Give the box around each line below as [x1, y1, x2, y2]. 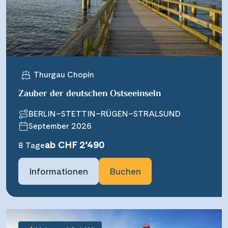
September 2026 [28, 121, 92, 131]
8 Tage [18, 140, 45, 150]
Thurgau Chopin [34, 69, 94, 79]
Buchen [109, 165, 141, 177]
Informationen [29, 165, 88, 177]
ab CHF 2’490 [45, 139, 104, 150]
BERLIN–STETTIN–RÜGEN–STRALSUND [28, 108, 181, 119]
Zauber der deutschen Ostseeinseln [18, 87, 161, 101]
